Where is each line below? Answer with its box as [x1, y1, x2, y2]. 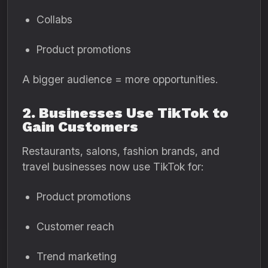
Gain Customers [22, 118, 138, 135]
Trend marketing [36, 250, 117, 263]
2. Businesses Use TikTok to [22, 105, 229, 121]
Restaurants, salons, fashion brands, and [22, 145, 220, 157]
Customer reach [36, 220, 114, 233]
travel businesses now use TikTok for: [22, 160, 203, 173]
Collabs [36, 13, 72, 26]
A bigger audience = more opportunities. [22, 73, 218, 86]
